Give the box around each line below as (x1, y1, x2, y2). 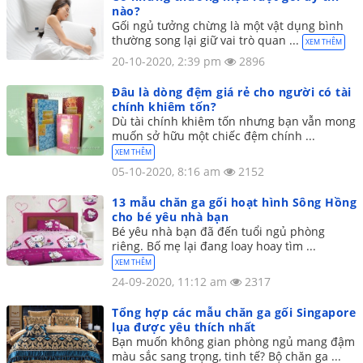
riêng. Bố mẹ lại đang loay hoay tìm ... (112, 238, 316, 254)
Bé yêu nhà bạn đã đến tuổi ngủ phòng (112, 224, 325, 240)
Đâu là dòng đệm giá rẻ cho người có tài (112, 84, 352, 100)
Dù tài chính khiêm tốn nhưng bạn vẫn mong (112, 113, 356, 130)
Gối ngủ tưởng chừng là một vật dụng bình (112, 18, 344, 34)
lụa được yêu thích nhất (112, 319, 256, 335)
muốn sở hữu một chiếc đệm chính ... (112, 128, 315, 144)
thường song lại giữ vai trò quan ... (112, 32, 302, 49)
